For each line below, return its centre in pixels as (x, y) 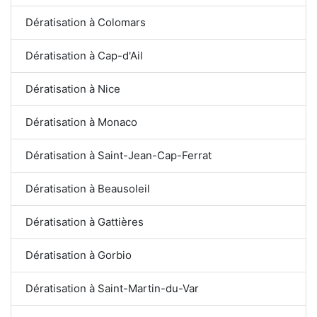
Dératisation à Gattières (85, 221)
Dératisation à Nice (73, 88)
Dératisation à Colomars (86, 22)
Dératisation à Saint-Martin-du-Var (113, 288)
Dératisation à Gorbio (79, 255)
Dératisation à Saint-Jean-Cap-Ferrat (119, 155)
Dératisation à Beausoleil (88, 188)
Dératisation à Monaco (81, 122)
